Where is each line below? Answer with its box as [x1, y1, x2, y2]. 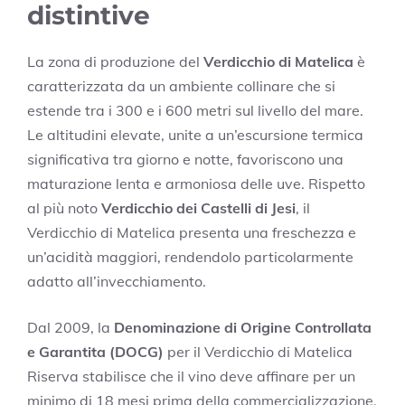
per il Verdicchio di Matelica [164, 342, 353, 361]
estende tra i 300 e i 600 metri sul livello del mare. [27, 100, 363, 119]
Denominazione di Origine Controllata [114, 317, 372, 336]
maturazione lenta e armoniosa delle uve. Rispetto [27, 174, 365, 193]
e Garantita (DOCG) [27, 342, 164, 361]
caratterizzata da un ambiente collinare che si [27, 76, 335, 95]
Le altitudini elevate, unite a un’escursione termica [27, 125, 363, 144]
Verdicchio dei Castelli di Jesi [101, 198, 296, 217]
